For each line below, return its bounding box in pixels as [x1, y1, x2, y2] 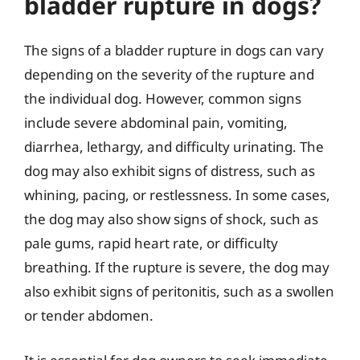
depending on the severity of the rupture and [24, 65, 314, 84]
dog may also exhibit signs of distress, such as [24, 162, 315, 180]
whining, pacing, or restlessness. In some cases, [24, 186, 330, 204]
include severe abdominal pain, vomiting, [24, 113, 288, 132]
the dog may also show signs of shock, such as [24, 210, 318, 228]
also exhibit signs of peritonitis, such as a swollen [24, 282, 334, 301]
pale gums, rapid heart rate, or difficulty [24, 234, 278, 252]
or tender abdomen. [24, 306, 153, 325]
